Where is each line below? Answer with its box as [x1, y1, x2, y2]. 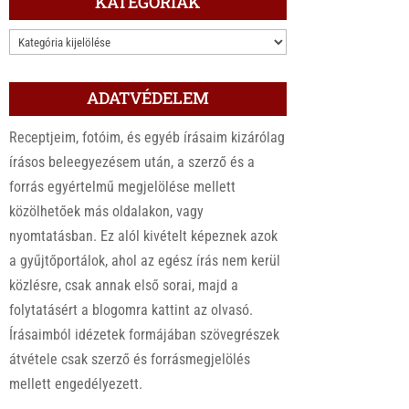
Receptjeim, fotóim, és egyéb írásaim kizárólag [9, 129, 286, 147]
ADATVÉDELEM [86, 87, 209, 110]
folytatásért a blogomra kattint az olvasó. [9, 301, 254, 320]
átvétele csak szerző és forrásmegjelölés [9, 351, 251, 369]
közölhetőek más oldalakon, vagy [9, 203, 204, 221]
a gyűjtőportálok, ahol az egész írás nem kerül [9, 252, 281, 270]
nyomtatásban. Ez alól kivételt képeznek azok [9, 227, 278, 246]
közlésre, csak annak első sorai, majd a [9, 277, 239, 295]
